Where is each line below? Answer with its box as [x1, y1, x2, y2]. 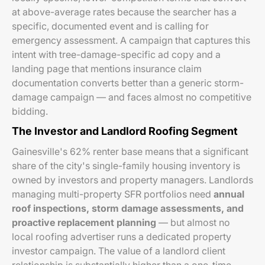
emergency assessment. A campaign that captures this [12, 34, 250, 46]
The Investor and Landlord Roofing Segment [12, 125, 238, 137]
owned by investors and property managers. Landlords [12, 174, 253, 186]
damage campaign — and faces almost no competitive [12, 91, 251, 103]
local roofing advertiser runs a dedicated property [12, 231, 231, 243]
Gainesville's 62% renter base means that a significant [12, 146, 248, 157]
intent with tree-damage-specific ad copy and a [12, 49, 221, 60]
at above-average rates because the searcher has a [12, 6, 237, 18]
